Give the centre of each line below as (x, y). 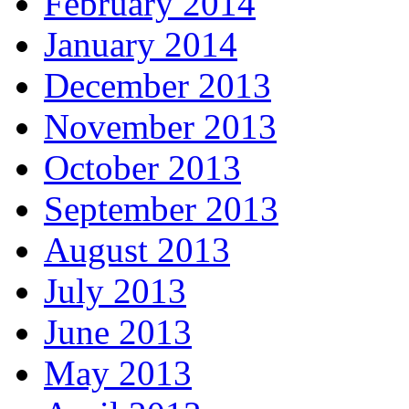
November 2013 (160, 126)
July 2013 (115, 291)
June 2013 (118, 332)
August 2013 (137, 250)
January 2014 (141, 44)
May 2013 (118, 373)
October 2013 (142, 168)
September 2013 (161, 209)
